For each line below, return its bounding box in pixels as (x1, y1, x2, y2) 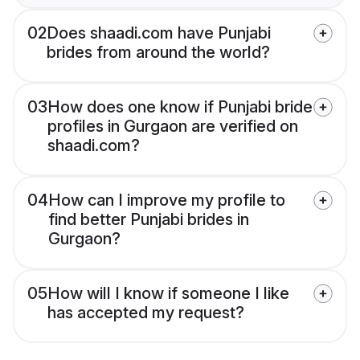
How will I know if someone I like (47, 284, 289, 304)
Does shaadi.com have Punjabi (47, 23, 271, 43)
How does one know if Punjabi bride (47, 97, 313, 117)
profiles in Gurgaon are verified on (47, 117, 298, 137)
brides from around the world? (47, 43, 270, 63)
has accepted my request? (47, 303, 244, 323)
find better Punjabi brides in (48, 210, 249, 230)
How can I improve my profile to (48, 190, 285, 211)
